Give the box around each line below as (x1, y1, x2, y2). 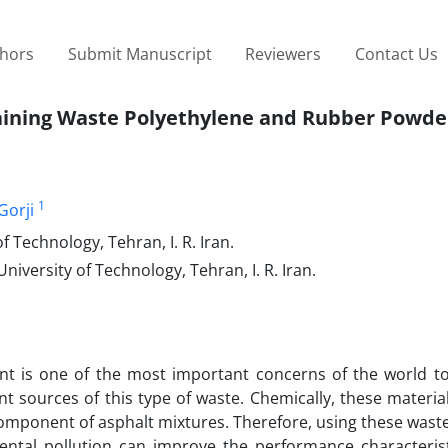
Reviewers (245, 42, 322, 65)
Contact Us (354, 42, 438, 65)
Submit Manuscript (67, 42, 212, 65)
